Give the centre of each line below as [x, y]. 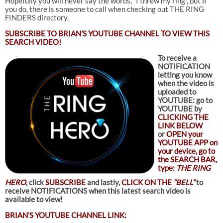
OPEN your [184, 134]
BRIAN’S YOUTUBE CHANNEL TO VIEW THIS [133, 34]
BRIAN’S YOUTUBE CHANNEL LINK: [65, 215]
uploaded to [177, 92]
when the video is [186, 83]
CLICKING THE [183, 117]
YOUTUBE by [180, 109]
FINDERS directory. [37, 18]
